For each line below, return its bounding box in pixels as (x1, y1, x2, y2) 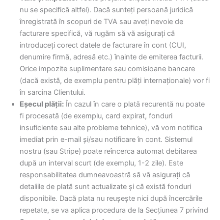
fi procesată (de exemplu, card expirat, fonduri (20, 111, 172, 121)
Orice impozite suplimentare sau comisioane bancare (20, 64, 195, 74)
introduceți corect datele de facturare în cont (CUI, (20, 41, 186, 50)
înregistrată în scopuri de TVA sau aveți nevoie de (20, 17, 183, 27)
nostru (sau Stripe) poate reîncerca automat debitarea (20, 147, 197, 156)
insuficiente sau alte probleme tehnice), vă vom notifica (20, 123, 202, 133)
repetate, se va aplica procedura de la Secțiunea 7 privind (20, 206, 208, 215)
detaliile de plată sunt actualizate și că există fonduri (20, 182, 191, 192)
